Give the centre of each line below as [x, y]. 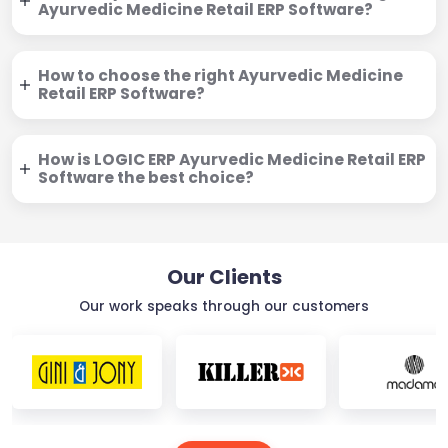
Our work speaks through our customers [224, 306]
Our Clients [224, 276]
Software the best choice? [146, 177]
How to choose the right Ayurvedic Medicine [220, 75]
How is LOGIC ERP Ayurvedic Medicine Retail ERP [232, 159]
